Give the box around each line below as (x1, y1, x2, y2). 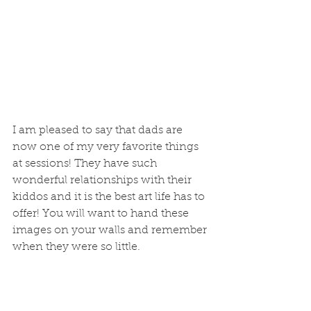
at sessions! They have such (12, 158, 160, 170)
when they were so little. (12, 242, 143, 253)
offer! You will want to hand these (12, 208, 192, 220)
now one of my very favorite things (12, 142, 201, 153)
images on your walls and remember (12, 225, 210, 237)
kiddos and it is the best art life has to (12, 192, 208, 203)
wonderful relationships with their (12, 175, 194, 187)
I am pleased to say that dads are (12, 125, 185, 137)
